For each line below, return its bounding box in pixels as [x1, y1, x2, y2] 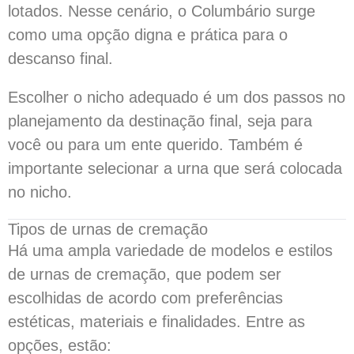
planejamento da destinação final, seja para [8, 112, 312, 130]
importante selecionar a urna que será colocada [8, 160, 342, 177]
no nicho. [8, 183, 72, 201]
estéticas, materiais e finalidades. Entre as [8, 313, 305, 330]
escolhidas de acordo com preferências [8, 289, 283, 307]
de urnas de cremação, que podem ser [8, 265, 281, 283]
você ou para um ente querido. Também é [8, 136, 303, 153]
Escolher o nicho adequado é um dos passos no [8, 88, 345, 106]
